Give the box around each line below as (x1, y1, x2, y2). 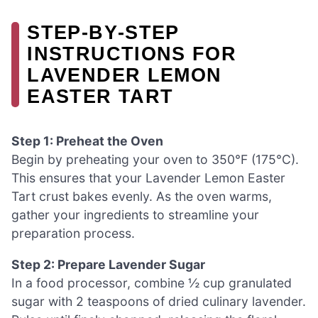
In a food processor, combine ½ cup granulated (11, 275, 292, 290)
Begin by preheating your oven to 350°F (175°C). (11, 152, 299, 168)
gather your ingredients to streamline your (11, 207, 259, 223)
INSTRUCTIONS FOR (27, 43, 237, 65)
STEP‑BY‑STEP (27, 21, 180, 44)
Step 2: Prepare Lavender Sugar (11, 256, 205, 272)
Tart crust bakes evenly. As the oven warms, (11, 189, 272, 204)
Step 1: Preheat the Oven (11, 133, 163, 149)
